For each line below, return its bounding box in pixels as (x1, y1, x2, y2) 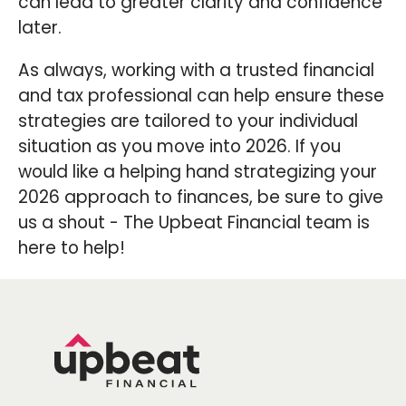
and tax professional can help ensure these (18, 82, 384, 108)
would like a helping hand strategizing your (18, 159, 377, 184)
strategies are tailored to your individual (18, 108, 358, 133)
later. (18, 15, 62, 41)
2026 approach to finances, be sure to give (18, 184, 383, 209)
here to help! (18, 235, 125, 260)
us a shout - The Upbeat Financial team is (18, 209, 370, 235)
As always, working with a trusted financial (18, 57, 374, 82)
